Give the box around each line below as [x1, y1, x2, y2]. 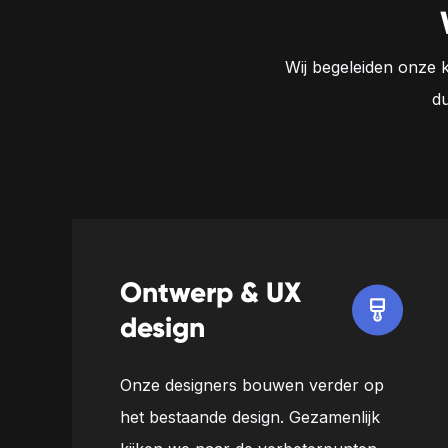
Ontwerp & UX [120, 275, 301, 310]
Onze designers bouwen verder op [120, 375, 384, 395]
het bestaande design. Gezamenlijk [120, 407, 380, 427]
